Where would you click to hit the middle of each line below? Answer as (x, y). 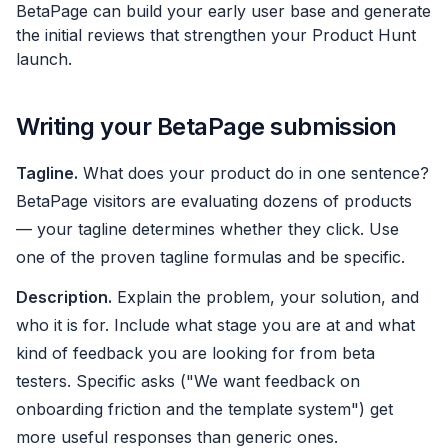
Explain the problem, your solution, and (265, 297)
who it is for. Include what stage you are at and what (215, 325)
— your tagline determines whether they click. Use (207, 229)
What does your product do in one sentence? (253, 173)
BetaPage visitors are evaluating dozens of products (214, 201)
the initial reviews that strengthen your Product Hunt (216, 35)
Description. (64, 297)
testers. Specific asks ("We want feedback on (188, 381)
